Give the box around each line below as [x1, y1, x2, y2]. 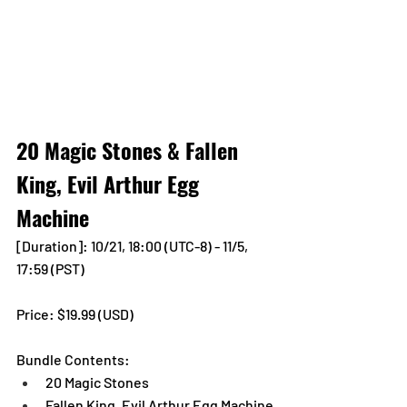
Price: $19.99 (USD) [16, 305, 136, 323]
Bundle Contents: [16, 351, 130, 368]
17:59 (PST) [16, 260, 84, 277]
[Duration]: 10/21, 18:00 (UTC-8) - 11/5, [16, 237, 251, 254]
